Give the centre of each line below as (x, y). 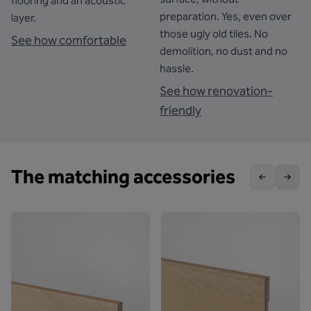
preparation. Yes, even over (226, 16)
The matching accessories (123, 177)
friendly (180, 110)
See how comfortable (69, 40)
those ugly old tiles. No (214, 34)
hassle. (177, 68)
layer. (24, 18)
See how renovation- (216, 91)
